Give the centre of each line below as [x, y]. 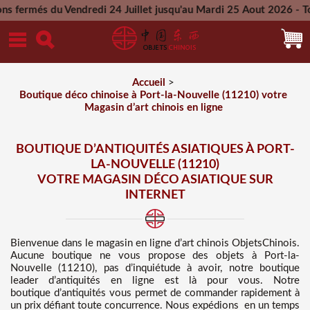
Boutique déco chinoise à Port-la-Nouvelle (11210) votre [153, 95]
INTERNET [155, 195]
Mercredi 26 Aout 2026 [183, 31]
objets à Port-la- [258, 256]
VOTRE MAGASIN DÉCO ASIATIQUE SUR [155, 180]
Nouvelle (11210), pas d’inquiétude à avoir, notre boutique [155, 268]
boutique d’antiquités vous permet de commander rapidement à [155, 293]
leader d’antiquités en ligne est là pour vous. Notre [155, 281]
